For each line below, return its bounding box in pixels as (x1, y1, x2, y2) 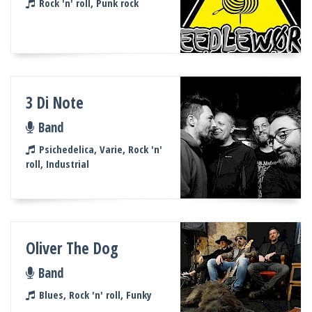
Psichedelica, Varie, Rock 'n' (38, 141, 162, 156)
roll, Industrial (26, 156, 90, 171)
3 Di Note (26, 91, 84, 114)
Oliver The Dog (26, 237, 118, 259)
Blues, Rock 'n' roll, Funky (38, 287, 152, 302)
